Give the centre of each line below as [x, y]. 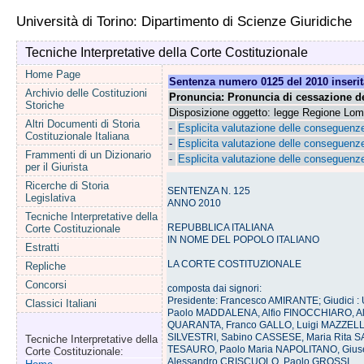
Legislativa [50, 198]
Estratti [42, 247]
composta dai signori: [214, 288]
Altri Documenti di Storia [82, 124]
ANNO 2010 [194, 203]
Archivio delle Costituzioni [86, 93]
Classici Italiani [61, 303]
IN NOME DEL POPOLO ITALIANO [243, 240]
